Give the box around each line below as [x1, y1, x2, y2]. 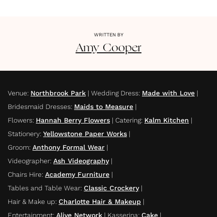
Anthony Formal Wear [32, 143, 105, 151]
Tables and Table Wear [8, 184, 80, 192]
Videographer [8, 156, 50, 165]
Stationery [8, 129, 40, 138]
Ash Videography [53, 156, 109, 165]
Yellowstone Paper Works [43, 129, 127, 138]
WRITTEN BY [93, 31, 124, 37]
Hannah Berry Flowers [36, 116, 110, 124]
